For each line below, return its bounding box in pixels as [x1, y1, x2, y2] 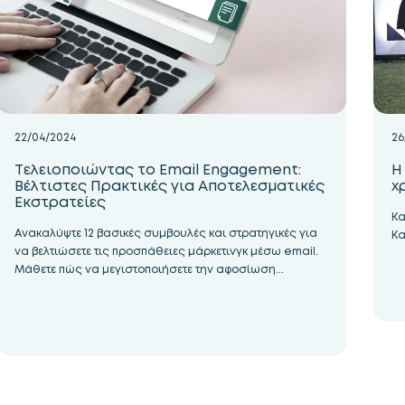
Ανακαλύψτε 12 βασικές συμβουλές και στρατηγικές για [14, 226, 318, 240]
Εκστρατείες [14, 193, 107, 212]
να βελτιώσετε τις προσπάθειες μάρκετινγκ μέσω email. [14, 244, 319, 259]
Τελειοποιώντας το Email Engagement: [14, 160, 302, 179]
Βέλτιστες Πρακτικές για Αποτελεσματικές [14, 176, 325, 195]
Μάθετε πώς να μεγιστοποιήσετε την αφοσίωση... [14, 262, 285, 277]
